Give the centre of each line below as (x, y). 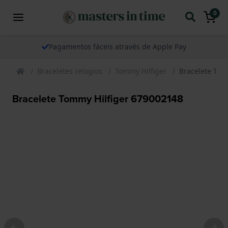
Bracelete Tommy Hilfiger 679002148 (98, 98)
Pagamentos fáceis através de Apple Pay (118, 46)
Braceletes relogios (70, 71)
